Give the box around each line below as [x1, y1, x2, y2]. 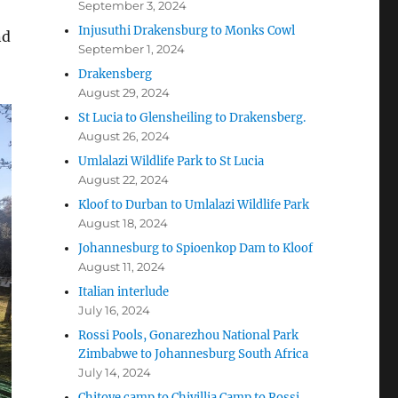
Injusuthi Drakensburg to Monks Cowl [78, 23, 296, 39]
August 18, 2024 [78, 216, 169, 231]
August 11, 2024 [78, 259, 166, 275]
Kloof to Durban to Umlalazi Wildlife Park [78, 197, 310, 213]
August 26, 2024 [78, 129, 171, 144]
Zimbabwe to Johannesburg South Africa [78, 346, 309, 362]
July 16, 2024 [78, 303, 151, 318]
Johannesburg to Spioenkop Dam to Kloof [78, 241, 314, 257]
